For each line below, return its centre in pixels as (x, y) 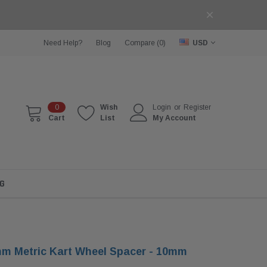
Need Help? (63, 43)
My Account (174, 118)
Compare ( (142, 43)
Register (197, 107)
